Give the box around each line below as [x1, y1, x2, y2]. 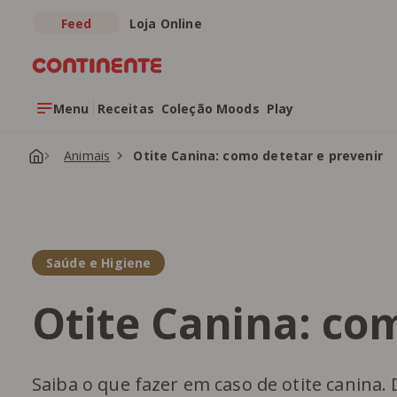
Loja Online [129, 14, 202, 32]
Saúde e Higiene [46, 254, 152, 271]
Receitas [97, 99, 154, 117]
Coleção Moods [160, 99, 260, 117]
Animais [64, 147, 111, 164]
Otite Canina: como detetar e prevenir [133, 147, 383, 164]
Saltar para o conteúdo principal [43, 43, 261, 63]
